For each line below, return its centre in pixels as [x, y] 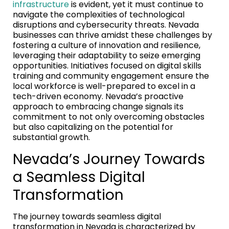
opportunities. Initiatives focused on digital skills [107, 65]
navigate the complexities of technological [99, 14]
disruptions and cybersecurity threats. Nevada [106, 25]
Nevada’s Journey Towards [109, 159]
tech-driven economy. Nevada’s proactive [98, 96]
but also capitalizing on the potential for [93, 127]
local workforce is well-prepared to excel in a [104, 86]
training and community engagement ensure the [111, 76]
